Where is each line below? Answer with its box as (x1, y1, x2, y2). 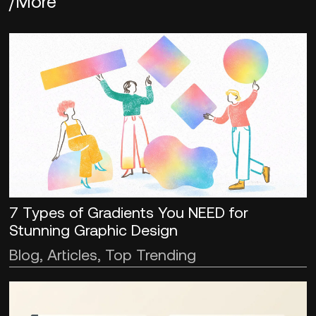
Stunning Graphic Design (9, 219, 178, 238)
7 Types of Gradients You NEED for (9, 202, 249, 221)
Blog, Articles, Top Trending (9, 244, 197, 263)
